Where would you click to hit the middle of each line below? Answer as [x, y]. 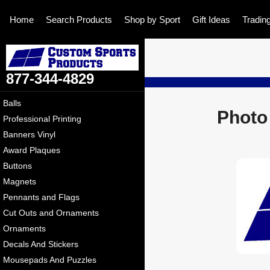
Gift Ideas [211, 19]
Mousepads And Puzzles [50, 260]
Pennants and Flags [41, 197]
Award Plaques [32, 150]
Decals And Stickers [41, 244]
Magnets [20, 182]
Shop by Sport [152, 19]
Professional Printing [42, 119]
